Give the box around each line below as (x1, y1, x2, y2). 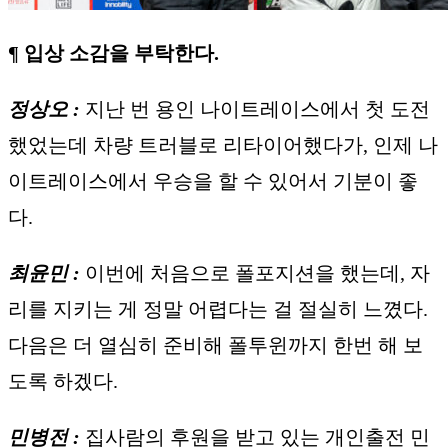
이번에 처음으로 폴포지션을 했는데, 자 (85, 261, 430, 284)
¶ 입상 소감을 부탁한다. (8, 41, 219, 64)
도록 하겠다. (8, 369, 118, 392)
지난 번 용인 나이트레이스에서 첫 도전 (85, 97, 430, 120)
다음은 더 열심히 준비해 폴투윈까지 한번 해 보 (8, 333, 423, 356)
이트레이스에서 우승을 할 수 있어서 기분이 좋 (8, 169, 418, 192)
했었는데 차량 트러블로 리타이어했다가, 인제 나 (8, 133, 438, 156)
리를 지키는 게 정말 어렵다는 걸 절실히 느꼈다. (8, 297, 428, 320)
